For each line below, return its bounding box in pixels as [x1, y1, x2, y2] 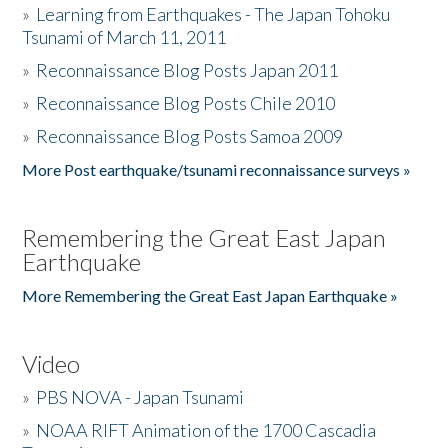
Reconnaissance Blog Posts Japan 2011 [36, 59, 339, 81]
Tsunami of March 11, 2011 [22, 26, 227, 48]
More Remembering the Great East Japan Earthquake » [22, 286, 399, 305]
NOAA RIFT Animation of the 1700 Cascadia [36, 419, 377, 441]
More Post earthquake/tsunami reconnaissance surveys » [22, 160, 412, 179]
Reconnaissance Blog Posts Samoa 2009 [36, 125, 344, 147]
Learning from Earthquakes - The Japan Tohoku [36, 3, 391, 25]
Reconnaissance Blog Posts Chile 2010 [36, 92, 336, 114]
